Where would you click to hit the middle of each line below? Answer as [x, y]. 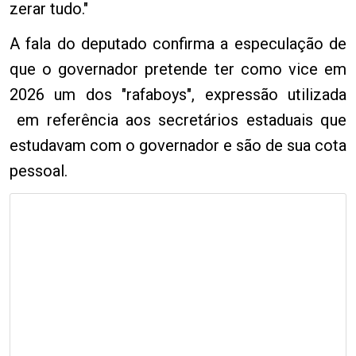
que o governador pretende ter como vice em [178, 69]
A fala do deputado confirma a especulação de [178, 43]
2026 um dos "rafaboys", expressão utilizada [178, 94]
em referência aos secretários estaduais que [178, 120]
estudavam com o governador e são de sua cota [178, 145]
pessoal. [39, 170]
